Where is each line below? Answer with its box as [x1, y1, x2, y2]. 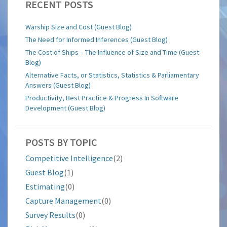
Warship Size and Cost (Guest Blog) [25, 22, 132, 32]
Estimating [25, 181, 65, 192]
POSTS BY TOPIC [25, 136, 97, 149]
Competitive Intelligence [25, 153, 113, 164]
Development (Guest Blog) [25, 103, 105, 113]
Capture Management [25, 196, 101, 206]
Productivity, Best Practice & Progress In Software [25, 93, 178, 103]
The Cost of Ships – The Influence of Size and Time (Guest [25, 48, 199, 57]
